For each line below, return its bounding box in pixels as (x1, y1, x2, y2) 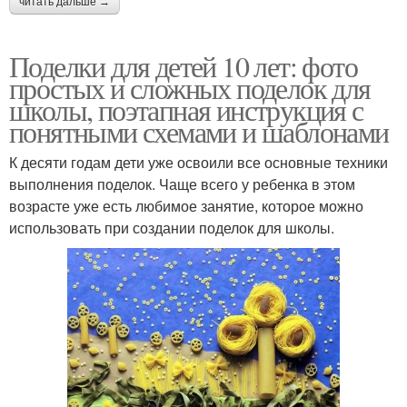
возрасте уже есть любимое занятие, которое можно (9, 194, 363, 216)
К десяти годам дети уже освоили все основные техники (9, 151, 388, 173)
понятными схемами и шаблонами (9, 111, 389, 151)
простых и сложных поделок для (9, 67, 371, 107)
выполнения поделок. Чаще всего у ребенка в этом (9, 173, 355, 194)
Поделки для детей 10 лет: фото (9, 45, 357, 85)
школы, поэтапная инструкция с (9, 89, 363, 129)
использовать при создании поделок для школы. (9, 216, 334, 238)
